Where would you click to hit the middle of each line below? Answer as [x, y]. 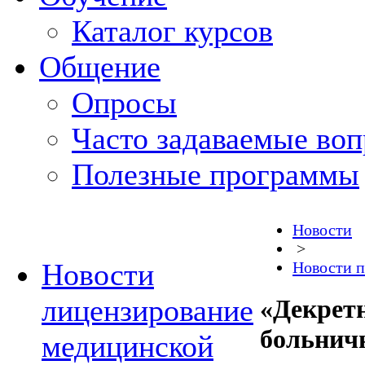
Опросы [124, 103]
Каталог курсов [172, 31]
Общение [100, 67]
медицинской [128, 346]
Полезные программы [215, 174]
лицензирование [147, 310]
